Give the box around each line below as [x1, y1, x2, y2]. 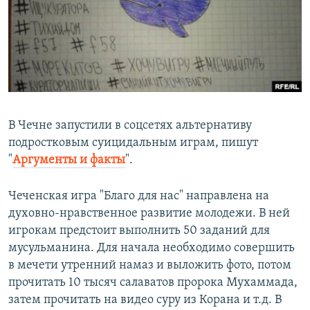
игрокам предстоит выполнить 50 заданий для [8, 224, 270, 238]
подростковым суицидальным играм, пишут [8, 136, 258, 150]
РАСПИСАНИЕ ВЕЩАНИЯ [12, 6, 140, 19]
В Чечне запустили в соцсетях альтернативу [8, 119, 252, 133]
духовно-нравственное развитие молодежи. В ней [8, 207, 290, 221]
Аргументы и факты [12, 154, 125, 167]
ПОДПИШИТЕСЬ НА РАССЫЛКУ [12, 31, 177, 44]
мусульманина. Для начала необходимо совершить [8, 241, 295, 255]
